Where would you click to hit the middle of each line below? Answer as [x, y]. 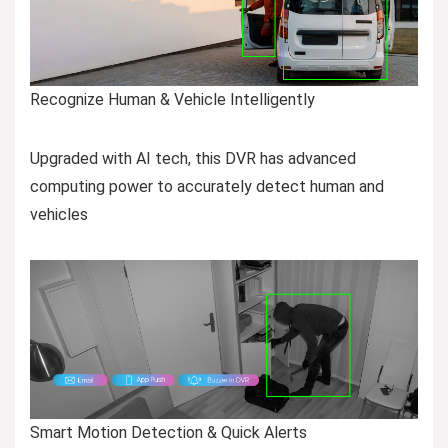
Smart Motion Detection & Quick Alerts [168, 432]
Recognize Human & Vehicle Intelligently [172, 99]
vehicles [59, 214]
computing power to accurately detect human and [207, 186]
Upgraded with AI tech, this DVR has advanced [193, 158]
